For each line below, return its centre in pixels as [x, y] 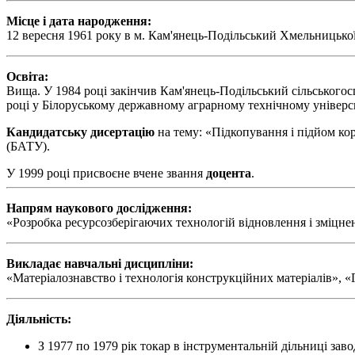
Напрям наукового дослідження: [99, 208]
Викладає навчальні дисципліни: [100, 264]
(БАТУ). [28, 147]
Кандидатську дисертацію [80, 132]
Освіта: [27, 77]
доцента [229, 174]
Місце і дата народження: [79, 21]
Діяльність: [39, 319]
